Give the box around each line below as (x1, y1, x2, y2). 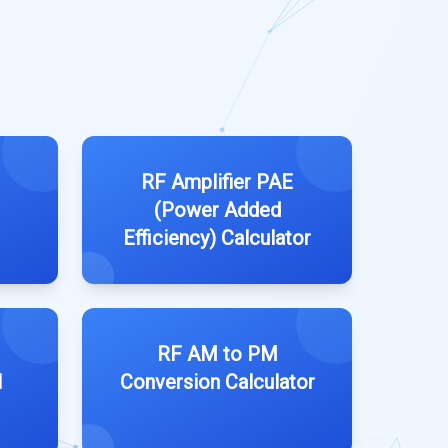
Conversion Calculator (119, 370, 315, 394)
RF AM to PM (156, 342, 278, 366)
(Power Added (153, 198, 281, 222)
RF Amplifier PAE (141, 170, 293, 194)
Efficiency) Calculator (123, 226, 311, 250)
